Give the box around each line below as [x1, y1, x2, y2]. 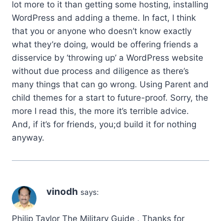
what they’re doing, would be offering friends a [12, 39, 198, 50]
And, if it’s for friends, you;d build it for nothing [12, 119, 196, 130]
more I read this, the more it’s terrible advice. [12, 106, 189, 116]
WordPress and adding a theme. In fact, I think [12, 13, 196, 23]
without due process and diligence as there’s [12, 66, 189, 76]
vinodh [46, 186, 78, 198]
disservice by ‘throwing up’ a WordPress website [12, 53, 203, 63]
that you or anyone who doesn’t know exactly [12, 26, 191, 37]
